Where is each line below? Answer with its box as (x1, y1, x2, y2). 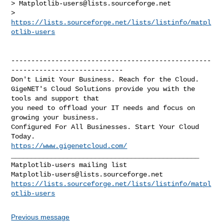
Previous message (11, 212, 70, 221)
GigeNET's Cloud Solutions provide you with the (11, 84, 195, 93)
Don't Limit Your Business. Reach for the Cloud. (11, 75, 199, 83)
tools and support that (11, 94, 99, 102)
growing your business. (11, 113, 99, 121)
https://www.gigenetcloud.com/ (11, 141, 127, 150)
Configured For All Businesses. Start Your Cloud (11, 122, 199, 131)
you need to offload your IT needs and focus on (11, 103, 195, 112)
